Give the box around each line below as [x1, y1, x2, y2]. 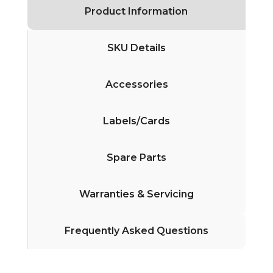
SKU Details [107, 41, 166, 54]
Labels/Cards [103, 115, 171, 127]
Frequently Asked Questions [65, 224, 209, 236]
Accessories [105, 78, 168, 90]
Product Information [85, 5, 188, 17]
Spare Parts [107, 151, 167, 163]
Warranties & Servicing [79, 188, 194, 200]
